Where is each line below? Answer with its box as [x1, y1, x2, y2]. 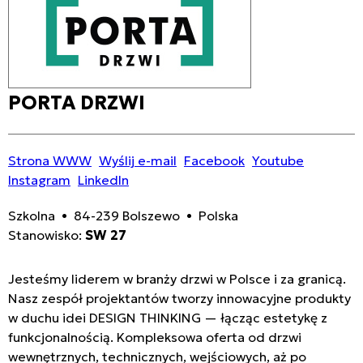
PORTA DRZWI [8, 91, 145, 115]
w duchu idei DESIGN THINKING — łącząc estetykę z [8, 309, 327, 326]
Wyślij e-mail [99, 152, 177, 169]
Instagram [8, 171, 70, 188]
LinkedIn [78, 171, 129, 188]
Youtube [252, 152, 304, 169]
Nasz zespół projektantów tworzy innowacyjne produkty [8, 289, 351, 306]
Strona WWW [8, 152, 92, 169]
